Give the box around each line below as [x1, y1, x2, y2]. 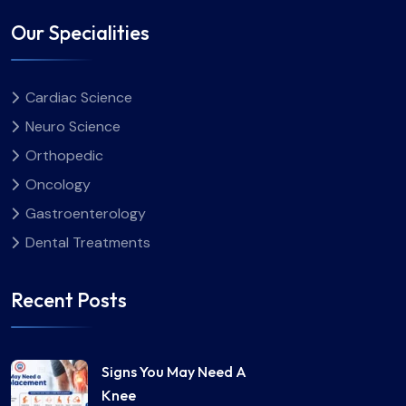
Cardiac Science [25, 87, 132, 107]
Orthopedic [25, 145, 103, 165]
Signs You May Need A [101, 362, 246, 381]
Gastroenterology [25, 203, 146, 223]
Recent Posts [11, 286, 127, 313]
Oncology [25, 174, 91, 194]
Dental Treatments [25, 232, 150, 252]
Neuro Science [25, 116, 121, 136]
